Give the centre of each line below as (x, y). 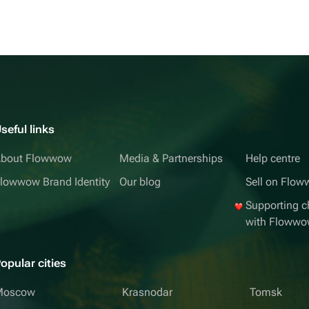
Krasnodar (147, 292)
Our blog (140, 182)
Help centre (272, 158)
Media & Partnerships (171, 158)
